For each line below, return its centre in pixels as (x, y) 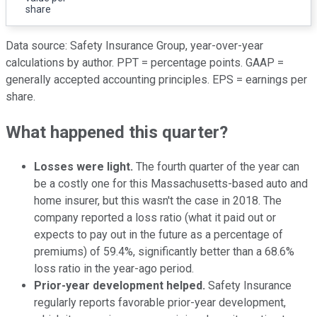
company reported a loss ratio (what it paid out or (155, 218)
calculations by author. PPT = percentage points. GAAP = (145, 62)
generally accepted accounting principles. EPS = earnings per (156, 79)
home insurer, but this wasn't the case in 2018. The (158, 201)
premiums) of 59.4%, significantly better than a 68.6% (164, 252)
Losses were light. (83, 167)
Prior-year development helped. (120, 286)
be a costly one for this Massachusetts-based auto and (171, 184)
